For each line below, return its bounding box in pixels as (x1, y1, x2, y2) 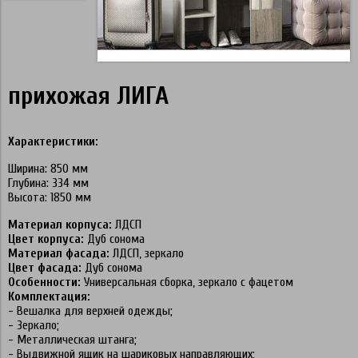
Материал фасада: (8, 246, 109, 261)
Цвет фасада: (8, 261, 82, 275)
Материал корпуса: (8, 217, 112, 232)
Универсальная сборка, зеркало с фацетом (81, 275, 293, 289)
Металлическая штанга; (14, 332, 137, 347)
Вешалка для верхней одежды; (14, 304, 173, 318)
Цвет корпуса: (8, 232, 84, 246)
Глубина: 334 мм (8, 176, 89, 190)
